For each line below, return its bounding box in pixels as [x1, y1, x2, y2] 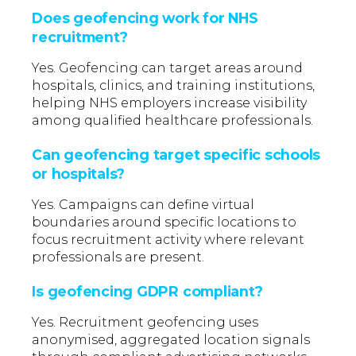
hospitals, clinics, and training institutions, [32, 78, 315, 94]
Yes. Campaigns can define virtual [32, 197, 255, 213]
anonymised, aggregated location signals [32, 332, 311, 348]
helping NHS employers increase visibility [32, 95, 308, 111]
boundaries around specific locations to [32, 215, 297, 230]
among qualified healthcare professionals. [32, 113, 314, 129]
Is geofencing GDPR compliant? [32, 283, 263, 300]
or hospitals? [32, 165, 126, 183]
